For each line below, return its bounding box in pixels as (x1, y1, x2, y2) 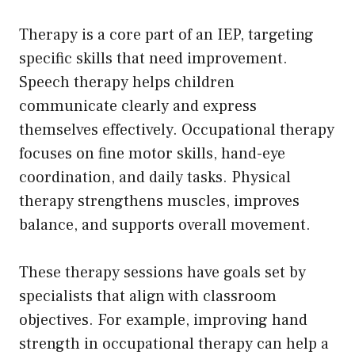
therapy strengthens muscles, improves (19, 190, 300, 212)
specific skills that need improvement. (19, 48, 288, 69)
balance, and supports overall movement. (19, 214, 315, 235)
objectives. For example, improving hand (19, 309, 307, 330)
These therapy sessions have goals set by (19, 261, 306, 283)
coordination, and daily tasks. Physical (19, 166, 291, 188)
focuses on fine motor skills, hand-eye (19, 143, 285, 164)
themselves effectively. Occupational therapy (19, 119, 334, 140)
